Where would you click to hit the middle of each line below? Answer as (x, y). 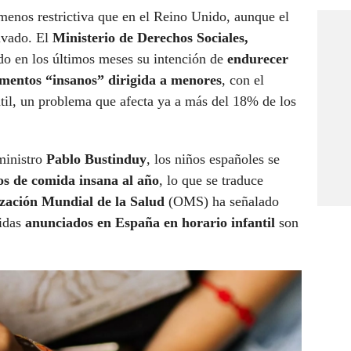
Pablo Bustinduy (96, 159)
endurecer (258, 59)
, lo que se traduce (211, 181)
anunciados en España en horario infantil (152, 223)
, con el (243, 80)
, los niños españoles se (213, 159)
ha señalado (246, 202)
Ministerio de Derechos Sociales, (150, 38)
